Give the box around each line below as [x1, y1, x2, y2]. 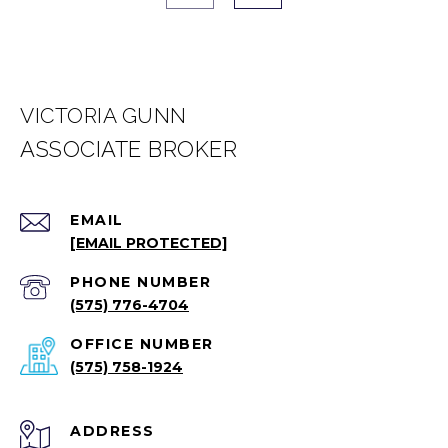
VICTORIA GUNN [20, 103, 187, 129]
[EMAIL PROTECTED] [70, 234, 227, 253]
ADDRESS [70, 422, 155, 441]
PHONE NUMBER [70, 273, 211, 292]
